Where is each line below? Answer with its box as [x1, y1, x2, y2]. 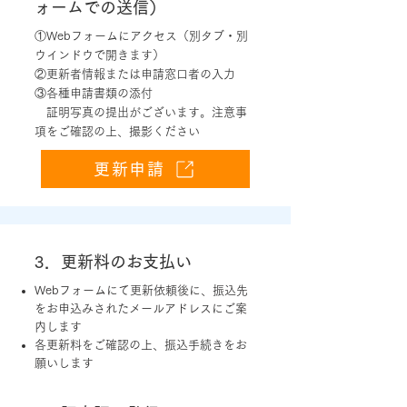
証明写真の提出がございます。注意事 [35, 106, 247, 118]
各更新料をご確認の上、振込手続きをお [35, 339, 247, 351]
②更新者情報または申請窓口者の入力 [35, 68, 235, 80]
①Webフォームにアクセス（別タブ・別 [35, 30, 248, 42]
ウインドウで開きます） [35, 49, 164, 61]
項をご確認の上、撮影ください [35, 125, 200, 137]
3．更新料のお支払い [35, 253, 192, 270]
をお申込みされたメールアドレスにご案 [35, 303, 247, 314]
